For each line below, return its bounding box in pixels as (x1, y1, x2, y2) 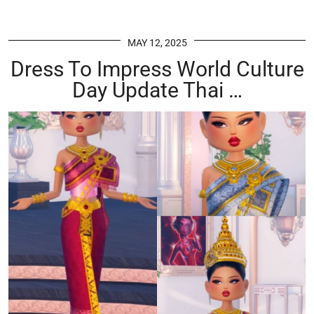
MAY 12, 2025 (127, 36, 187, 48)
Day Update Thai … (71, 77, 243, 102)
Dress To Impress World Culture (10, 56, 304, 81)
